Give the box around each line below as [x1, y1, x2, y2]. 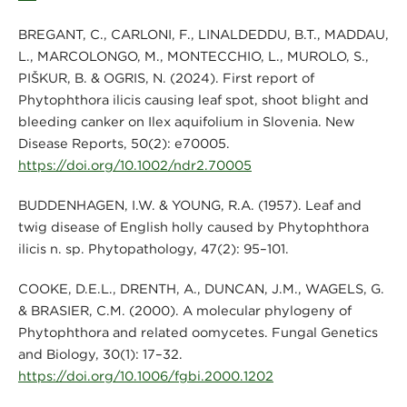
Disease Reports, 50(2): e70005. [17, 135, 230, 152]
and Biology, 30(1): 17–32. [17, 346, 183, 362]
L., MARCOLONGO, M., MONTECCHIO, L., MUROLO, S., [17, 48, 369, 65]
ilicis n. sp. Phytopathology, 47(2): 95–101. [17, 241, 289, 257]
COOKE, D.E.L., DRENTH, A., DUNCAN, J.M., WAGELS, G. [17, 281, 384, 297]
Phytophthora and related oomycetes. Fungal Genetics [17, 324, 378, 341]
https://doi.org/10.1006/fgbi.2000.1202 [17, 368, 273, 384]
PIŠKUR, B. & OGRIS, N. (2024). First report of [17, 70, 314, 86]
